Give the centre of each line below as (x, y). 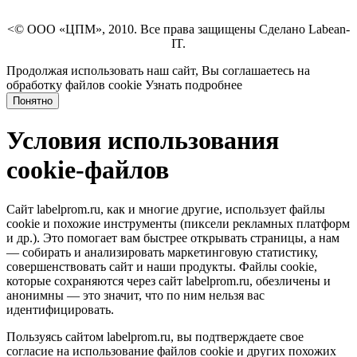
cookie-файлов (88, 170)
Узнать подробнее (194, 84)
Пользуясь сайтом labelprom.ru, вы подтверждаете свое (155, 336)
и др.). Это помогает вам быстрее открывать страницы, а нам (173, 237)
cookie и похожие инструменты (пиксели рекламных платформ (178, 223)
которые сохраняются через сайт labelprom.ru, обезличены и (169, 280)
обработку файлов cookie (74, 84)
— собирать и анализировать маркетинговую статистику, (162, 252)
